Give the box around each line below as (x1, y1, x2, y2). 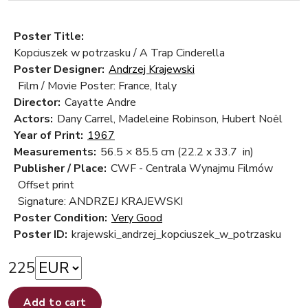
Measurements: (14, 144, 96, 160)
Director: (14, 95, 60, 111)
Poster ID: (14, 227, 67, 243)
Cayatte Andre (65, 95, 136, 111)
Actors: (14, 111, 53, 127)
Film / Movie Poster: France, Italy (18, 78, 177, 94)
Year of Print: (14, 128, 83, 144)
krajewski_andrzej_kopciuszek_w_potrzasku (71, 227, 281, 243)
